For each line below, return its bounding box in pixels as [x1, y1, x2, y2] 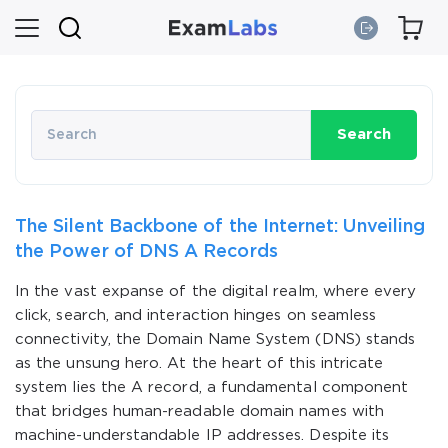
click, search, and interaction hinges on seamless [15, 309, 377, 322]
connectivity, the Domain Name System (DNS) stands [15, 333, 416, 346]
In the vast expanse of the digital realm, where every [15, 285, 417, 298]
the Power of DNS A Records [15, 244, 278, 260]
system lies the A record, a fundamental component [15, 381, 409, 394]
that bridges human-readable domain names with [15, 405, 384, 418]
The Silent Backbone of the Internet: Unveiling [15, 219, 426, 235]
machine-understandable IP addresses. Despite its [15, 429, 390, 442]
